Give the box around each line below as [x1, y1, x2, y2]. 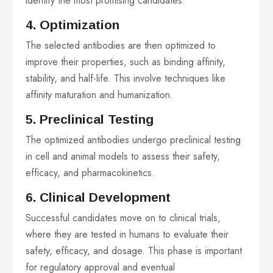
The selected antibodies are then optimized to [26, 38, 216, 53]
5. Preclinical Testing [26, 112, 158, 127]
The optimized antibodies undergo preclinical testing [26, 133, 241, 147]
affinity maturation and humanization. [26, 88, 174, 102]
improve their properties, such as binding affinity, [26, 55, 226, 69]
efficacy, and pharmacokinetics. [26, 166, 155, 180]
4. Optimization [26, 18, 124, 32]
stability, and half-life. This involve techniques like [26, 71, 226, 86]
